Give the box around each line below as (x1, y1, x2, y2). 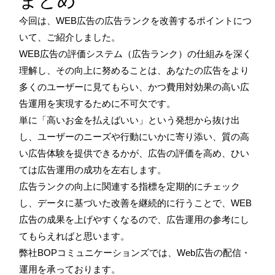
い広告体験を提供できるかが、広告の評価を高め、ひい (19, 147, 249, 158)
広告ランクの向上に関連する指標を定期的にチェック (19, 180, 240, 192)
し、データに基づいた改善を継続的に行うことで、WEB (19, 197, 252, 208)
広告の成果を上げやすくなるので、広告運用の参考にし (19, 214, 249, 225)
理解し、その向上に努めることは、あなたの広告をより (19, 64, 249, 76)
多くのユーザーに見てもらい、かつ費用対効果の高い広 (19, 81, 249, 92)
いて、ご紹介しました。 (19, 31, 120, 42)
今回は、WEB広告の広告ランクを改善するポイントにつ (19, 15, 252, 26)
